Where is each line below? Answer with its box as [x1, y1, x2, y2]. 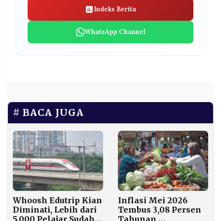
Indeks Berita [94, 5, 136, 14]
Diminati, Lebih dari [13, 205, 97, 215]
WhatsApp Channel [84, 28, 146, 37]
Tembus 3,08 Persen [118, 205, 201, 215]
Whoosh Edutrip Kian [13, 195, 102, 205]
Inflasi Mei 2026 [118, 195, 187, 206]
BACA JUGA [23, 107, 84, 119]
